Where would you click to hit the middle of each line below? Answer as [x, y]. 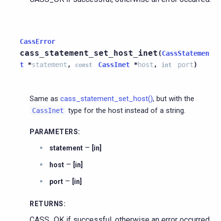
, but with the [174, 98]
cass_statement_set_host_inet [89, 53]
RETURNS [47, 203]
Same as [45, 98]
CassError [37, 41]
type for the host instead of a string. [126, 110]
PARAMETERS [54, 131]
